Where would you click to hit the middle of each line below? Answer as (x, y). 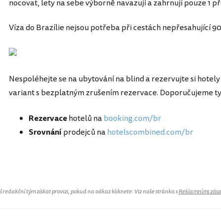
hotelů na (85, 119)
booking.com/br (132, 119)
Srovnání (45, 132)
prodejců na (84, 132)
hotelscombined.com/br (150, 132)
